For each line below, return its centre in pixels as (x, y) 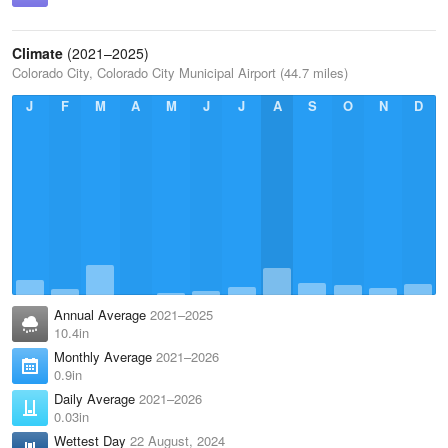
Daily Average (96, 398)
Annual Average (102, 314)
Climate (37, 53)
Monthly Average (105, 356)
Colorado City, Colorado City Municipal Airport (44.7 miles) (180, 72)
